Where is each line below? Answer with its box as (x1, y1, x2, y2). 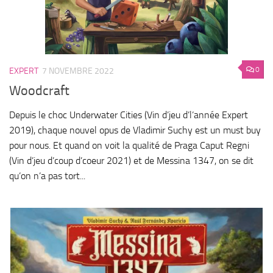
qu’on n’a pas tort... (9, 170, 85, 182)
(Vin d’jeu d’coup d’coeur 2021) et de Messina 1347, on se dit (9, 155, 253, 167)
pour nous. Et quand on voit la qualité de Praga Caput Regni (9, 140, 249, 152)
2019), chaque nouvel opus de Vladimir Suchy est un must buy (9, 124, 261, 136)
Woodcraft (9, 83, 69, 99)
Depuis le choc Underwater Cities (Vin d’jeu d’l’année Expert (9, 109, 248, 121)
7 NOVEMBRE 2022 (42, 65, 114, 76)
